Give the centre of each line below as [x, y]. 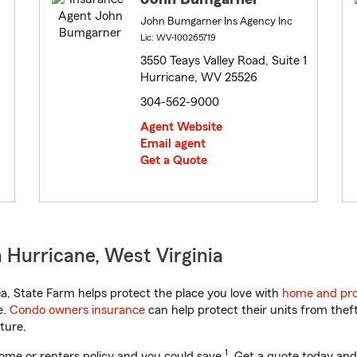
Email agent [173, 144]
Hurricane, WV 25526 [199, 78]
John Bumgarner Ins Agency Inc [216, 22]
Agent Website [181, 127]
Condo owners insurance [77, 310]
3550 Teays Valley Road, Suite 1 [224, 61]
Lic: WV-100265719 [178, 38]
